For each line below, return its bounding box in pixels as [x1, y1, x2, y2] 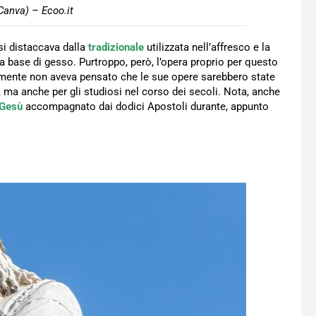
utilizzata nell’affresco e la [144, 41, 270, 54]
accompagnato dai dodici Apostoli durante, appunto [23, 100, 269, 114]
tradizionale [88, 41, 144, 54]
